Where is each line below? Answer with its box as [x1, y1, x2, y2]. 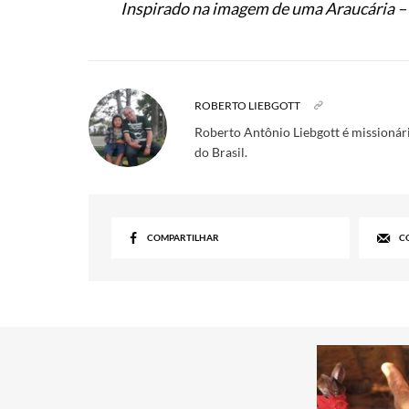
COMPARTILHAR [147, 232, 220, 244]
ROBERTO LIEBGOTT [194, 99, 301, 113]
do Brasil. [194, 144, 248, 161]
